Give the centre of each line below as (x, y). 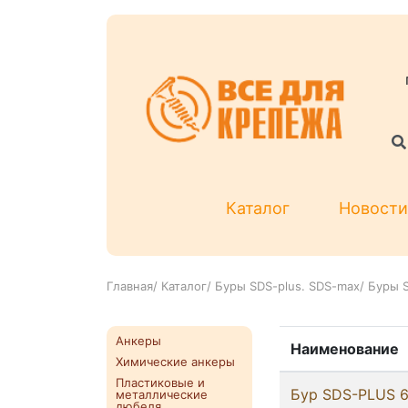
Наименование (345, 349)
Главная (130, 286)
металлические (162, 395)
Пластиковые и (160, 383)
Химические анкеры (175, 362)
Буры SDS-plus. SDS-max (287, 286)
